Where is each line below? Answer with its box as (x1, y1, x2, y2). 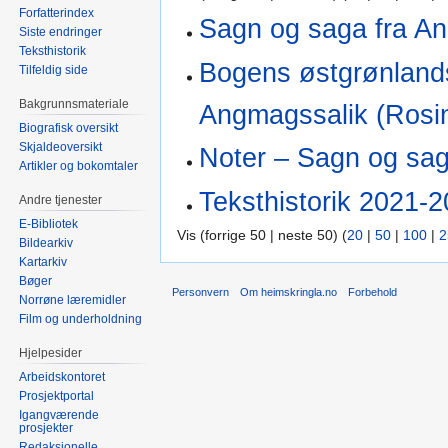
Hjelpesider (19, 345, 83, 360)
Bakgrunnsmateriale (19, 97, 130, 112)
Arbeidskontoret (19, 369, 106, 384)
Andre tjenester (19, 193, 103, 208)
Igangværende (19, 407, 100, 422)
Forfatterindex (19, 6, 95, 21)
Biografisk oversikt (19, 121, 119, 136)
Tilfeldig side (19, 63, 89, 78)
